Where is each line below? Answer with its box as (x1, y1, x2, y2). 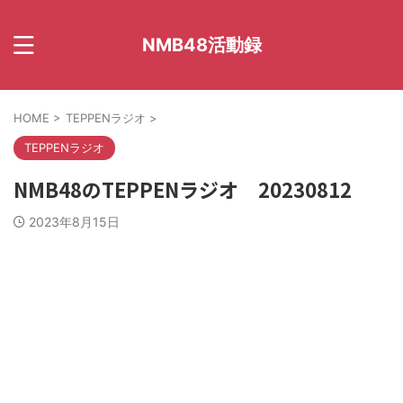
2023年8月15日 (29, 214, 120, 229)
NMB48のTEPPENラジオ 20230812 (13, 175, 352, 203)
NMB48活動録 (141, 34, 262, 56)
